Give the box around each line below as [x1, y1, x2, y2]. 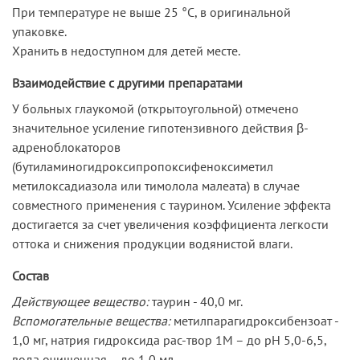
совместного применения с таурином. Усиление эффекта [12, 196, 331, 213]
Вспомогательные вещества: [12, 312, 174, 329]
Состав [12, 267, 49, 284]
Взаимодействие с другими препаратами [12, 74, 243, 91]
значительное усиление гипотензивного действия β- [12, 119, 309, 136]
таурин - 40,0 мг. [152, 292, 243, 309]
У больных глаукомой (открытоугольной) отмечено [12, 100, 299, 117]
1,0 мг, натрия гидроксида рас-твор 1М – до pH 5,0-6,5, [12, 331, 326, 348]
